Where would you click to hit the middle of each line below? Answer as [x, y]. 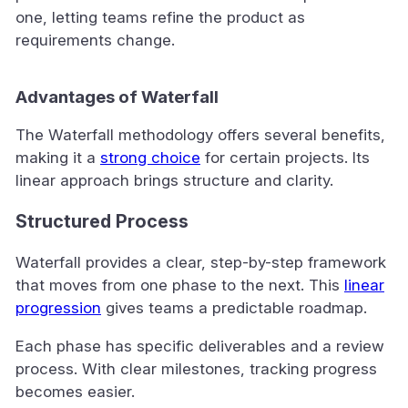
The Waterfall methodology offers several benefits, [200, 135]
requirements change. [95, 40]
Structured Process [102, 221]
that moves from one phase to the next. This [180, 285]
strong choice [150, 158]
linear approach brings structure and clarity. [174, 181]
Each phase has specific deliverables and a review [200, 346]
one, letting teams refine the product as [160, 17]
